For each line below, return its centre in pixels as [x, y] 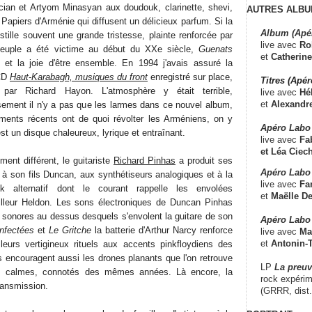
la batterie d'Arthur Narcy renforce [162, 230]
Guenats [216, 49]
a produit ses [204, 160]
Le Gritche [70, 230]
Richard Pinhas [145, 160]
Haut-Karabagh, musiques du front [79, 77]
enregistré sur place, [190, 77]
